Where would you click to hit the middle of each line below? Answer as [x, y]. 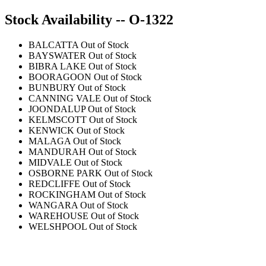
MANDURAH [57, 151]
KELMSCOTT [58, 119]
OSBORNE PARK [65, 173]
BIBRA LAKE [57, 66]
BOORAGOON [60, 77]
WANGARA [53, 205]
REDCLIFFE [54, 183]
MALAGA [50, 141]
